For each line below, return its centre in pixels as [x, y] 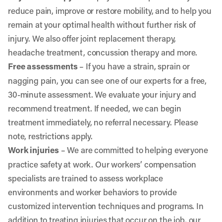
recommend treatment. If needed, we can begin [95, 108]
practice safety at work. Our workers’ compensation [102, 164]
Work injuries [33, 150]
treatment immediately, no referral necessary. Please [103, 122]
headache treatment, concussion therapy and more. [103, 52]
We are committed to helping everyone [138, 150]
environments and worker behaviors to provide [92, 192]
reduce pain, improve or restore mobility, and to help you [110, 10]
